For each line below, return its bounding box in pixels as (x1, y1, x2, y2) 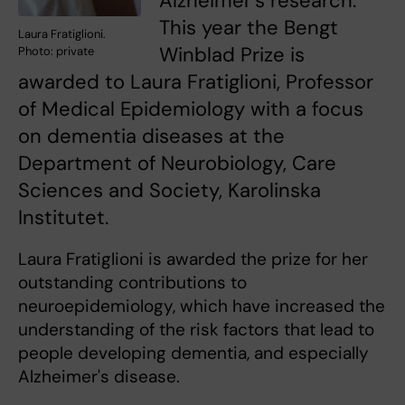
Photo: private (18, 43, 94, 60)
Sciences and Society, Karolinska (18, 177, 321, 204)
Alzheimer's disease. (18, 365, 180, 389)
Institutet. (18, 204, 108, 231)
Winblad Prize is (158, 42, 305, 69)
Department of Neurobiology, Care (18, 150, 336, 177)
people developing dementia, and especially (18, 342, 369, 365)
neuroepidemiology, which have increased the (18, 295, 385, 318)
